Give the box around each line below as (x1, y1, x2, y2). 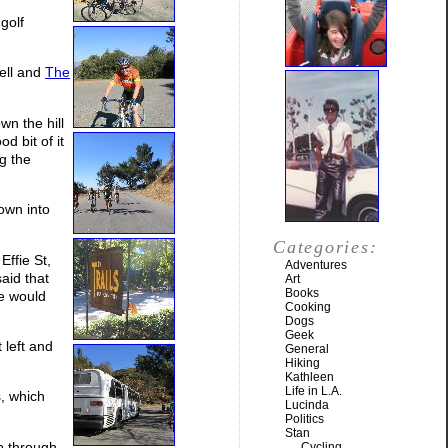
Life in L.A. (285, 384, 342, 398)
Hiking (285, 356, 320, 370)
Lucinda (285, 398, 329, 412)
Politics (285, 412, 324, 426)
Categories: (273, 237, 378, 257)
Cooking (285, 300, 331, 314)
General (285, 342, 329, 356)
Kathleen (285, 370, 334, 384)
